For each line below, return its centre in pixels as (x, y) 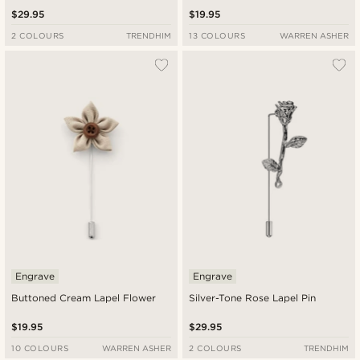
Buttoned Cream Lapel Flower (84, 297)
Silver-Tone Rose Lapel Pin (253, 297)
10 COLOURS (40, 348)
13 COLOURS (217, 36)
